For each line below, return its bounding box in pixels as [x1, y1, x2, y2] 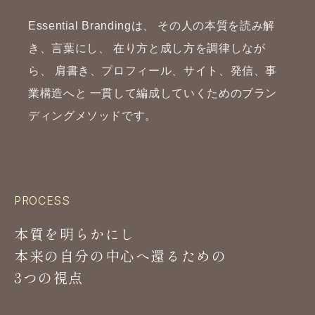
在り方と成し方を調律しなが [110, 41, 266, 54]
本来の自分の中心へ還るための [14, 245, 227, 266]
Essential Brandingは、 [28, 19, 155, 32]
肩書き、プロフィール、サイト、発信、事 [51, 64, 278, 77]
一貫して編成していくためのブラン [86, 86, 278, 99]
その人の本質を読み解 [154, 19, 275, 32]
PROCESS [14, 193, 70, 207]
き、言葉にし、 [28, 41, 110, 54]
